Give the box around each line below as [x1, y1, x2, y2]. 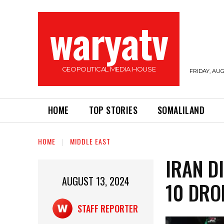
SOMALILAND [157, 103, 205, 116]
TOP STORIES [88, 103, 138, 116]
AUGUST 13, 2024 [62, 173, 130, 189]
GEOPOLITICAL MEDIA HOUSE [61, 65, 156, 73]
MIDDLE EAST [70, 136, 110, 147]
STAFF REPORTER [77, 202, 138, 215]
